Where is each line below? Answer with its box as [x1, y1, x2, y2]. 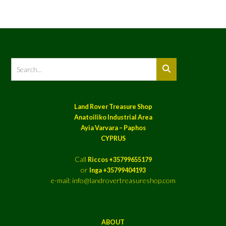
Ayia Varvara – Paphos [80, 124, 146, 132]
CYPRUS [100, 134, 126, 142]
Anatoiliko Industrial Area [74, 113, 152, 121]
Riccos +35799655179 [87, 155, 152, 163]
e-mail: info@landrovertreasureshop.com [50, 176, 176, 185]
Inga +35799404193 [89, 166, 146, 174]
